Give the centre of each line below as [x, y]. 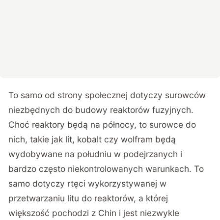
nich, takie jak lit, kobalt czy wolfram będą [92, 139]
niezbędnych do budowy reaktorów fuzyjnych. [101, 110]
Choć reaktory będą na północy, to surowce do [102, 124]
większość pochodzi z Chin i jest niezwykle [94, 213]
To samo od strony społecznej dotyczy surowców [107, 95]
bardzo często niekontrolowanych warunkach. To [106, 168]
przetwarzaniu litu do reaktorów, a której [88, 198]
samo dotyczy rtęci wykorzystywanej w [88, 183]
